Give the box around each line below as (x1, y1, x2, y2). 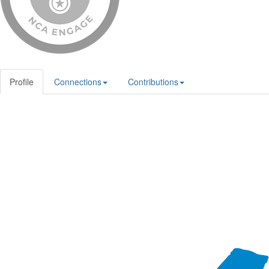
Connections (54, 76, 101, 88)
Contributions (128, 76, 178, 88)
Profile (10, 76, 34, 88)
